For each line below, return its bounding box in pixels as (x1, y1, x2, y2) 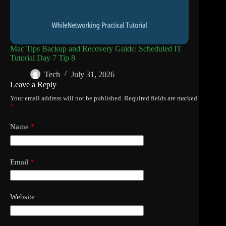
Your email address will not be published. (10, 94, 123, 102)
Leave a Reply (10, 80, 56, 89)
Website (10, 193, 35, 201)
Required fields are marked (124, 94, 197, 102)
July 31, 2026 (71, 70, 115, 79)
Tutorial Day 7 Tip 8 (10, 53, 75, 62)
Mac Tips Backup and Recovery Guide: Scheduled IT (10, 44, 182, 53)
